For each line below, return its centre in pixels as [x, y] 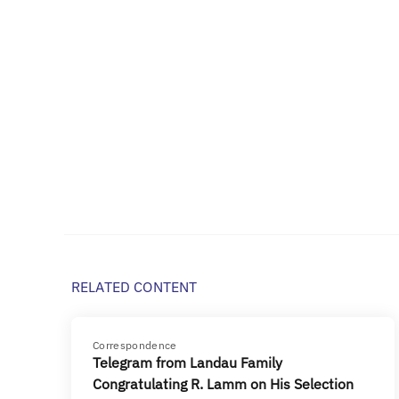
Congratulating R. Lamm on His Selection [223, 384]
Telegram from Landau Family [187, 362]
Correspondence [135, 345]
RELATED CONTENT [134, 287]
